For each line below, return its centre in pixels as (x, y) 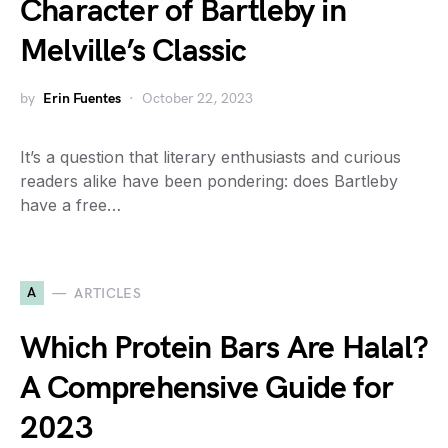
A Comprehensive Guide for (207, 388)
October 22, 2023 (197, 98)
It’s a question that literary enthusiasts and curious (210, 157)
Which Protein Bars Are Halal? (224, 348)
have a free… (70, 205)
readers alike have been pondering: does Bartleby (209, 181)
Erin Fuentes (82, 98)
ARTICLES (108, 293)
